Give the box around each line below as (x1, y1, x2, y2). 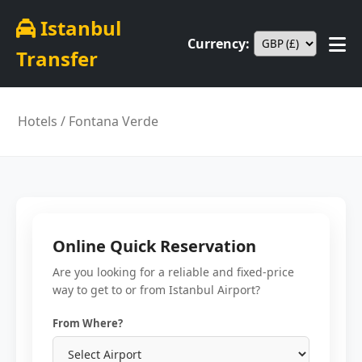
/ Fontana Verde (57, 112, 159, 130)
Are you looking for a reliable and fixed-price (53, 264, 294, 280)
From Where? (53, 316, 123, 330)
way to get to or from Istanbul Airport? (53, 282, 260, 297)
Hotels (18, 112, 58, 130)
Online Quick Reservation (53, 235, 256, 257)
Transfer (16, 45, 98, 72)
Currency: (187, 34, 250, 53)
